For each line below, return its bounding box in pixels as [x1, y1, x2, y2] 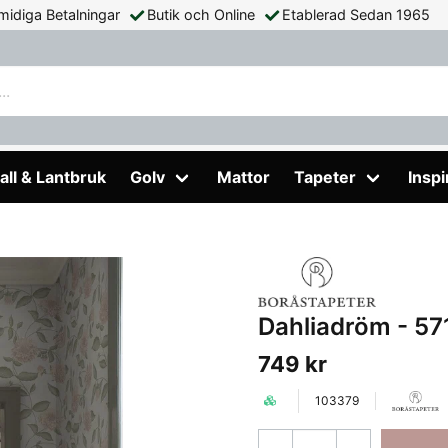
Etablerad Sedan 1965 [282, 5, 430, 23]
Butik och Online [147, 5, 255, 23]
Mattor [217, 167, 270, 187]
